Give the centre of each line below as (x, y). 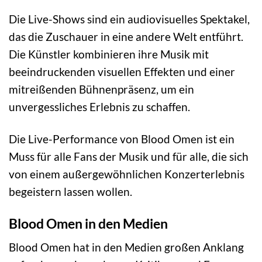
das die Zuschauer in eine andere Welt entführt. (126, 36)
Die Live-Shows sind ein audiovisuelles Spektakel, (129, 19)
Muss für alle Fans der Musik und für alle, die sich (129, 156)
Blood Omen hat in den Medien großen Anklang (126, 247)
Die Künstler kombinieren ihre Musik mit (109, 54)
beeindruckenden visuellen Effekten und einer (122, 71)
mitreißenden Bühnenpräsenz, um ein (101, 89)
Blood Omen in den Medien (88, 223)
